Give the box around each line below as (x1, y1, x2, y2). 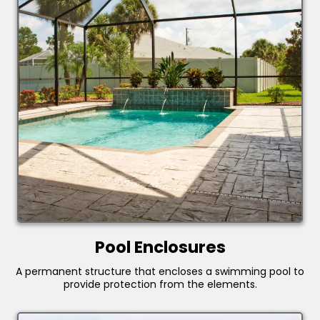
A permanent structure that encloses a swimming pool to (16, 264, 304, 279)
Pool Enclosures (94, 236, 226, 259)
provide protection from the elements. (63, 277, 257, 292)
